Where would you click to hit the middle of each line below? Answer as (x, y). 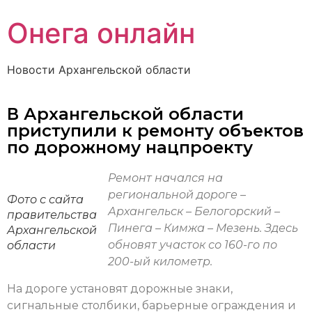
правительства (52, 215)
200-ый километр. (160, 262)
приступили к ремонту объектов (155, 131)
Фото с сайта (45, 200)
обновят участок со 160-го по (193, 245)
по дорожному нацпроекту (130, 148)
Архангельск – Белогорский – (194, 212)
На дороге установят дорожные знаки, (120, 288)
